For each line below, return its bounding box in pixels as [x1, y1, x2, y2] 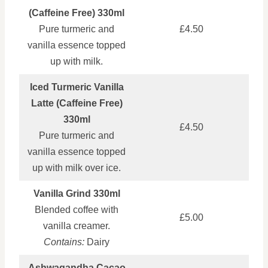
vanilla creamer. [43, 220, 110, 231]
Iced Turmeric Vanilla [29, 81, 124, 92]
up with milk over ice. [32, 162, 121, 173]
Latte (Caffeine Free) [31, 98, 123, 108]
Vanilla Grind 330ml [33, 188, 120, 199]
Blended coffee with [35, 204, 118, 215]
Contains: [44, 236, 84, 247]
